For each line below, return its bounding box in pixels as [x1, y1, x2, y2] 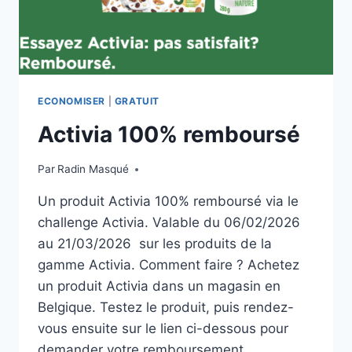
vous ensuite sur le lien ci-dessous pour [38, 321, 288, 337]
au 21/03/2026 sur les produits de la [38, 236, 272, 252]
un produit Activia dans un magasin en [38, 278, 280, 295]
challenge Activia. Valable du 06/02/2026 [38, 214, 300, 231]
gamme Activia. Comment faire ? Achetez [38, 257, 299, 273]
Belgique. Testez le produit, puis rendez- [38, 299, 294, 316]
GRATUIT [114, 94, 159, 107]
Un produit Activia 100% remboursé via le [38, 193, 299, 210]
